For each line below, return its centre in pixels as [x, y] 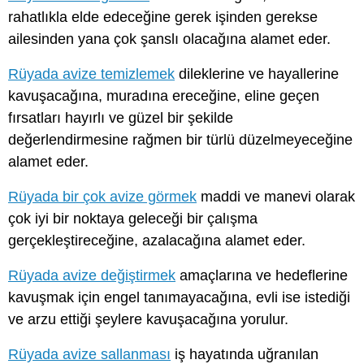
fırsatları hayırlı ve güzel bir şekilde [121, 117]
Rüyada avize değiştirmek [92, 276]
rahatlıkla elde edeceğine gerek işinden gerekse [163, 17]
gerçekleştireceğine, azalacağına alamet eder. [157, 240]
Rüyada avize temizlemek [91, 74]
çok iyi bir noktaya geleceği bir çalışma [133, 218]
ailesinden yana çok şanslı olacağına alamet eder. [169, 39]
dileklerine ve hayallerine [257, 74]
